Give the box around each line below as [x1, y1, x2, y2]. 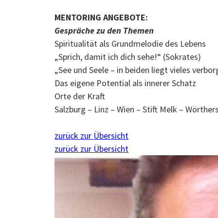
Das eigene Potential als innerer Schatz [54, 77, 197, 89]
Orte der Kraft [54, 91, 106, 102]
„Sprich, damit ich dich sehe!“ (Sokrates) [54, 51, 201, 62]
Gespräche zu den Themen [54, 25, 154, 36]
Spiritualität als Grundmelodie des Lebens [54, 38, 206, 49]
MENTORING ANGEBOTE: [54, 12, 148, 23]
